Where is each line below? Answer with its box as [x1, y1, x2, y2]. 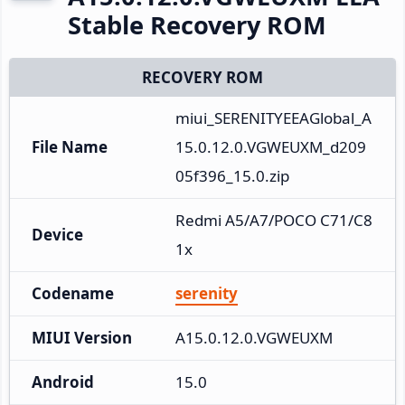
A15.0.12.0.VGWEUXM [175, 326, 333, 348]
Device [32, 223, 83, 245]
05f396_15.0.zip [175, 165, 289, 186]
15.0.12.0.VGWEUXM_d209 [175, 136, 366, 157]
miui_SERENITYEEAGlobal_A [175, 107, 372, 128]
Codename [32, 282, 114, 304]
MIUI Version [32, 326, 132, 348]
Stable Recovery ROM [68, 7, 326, 42]
